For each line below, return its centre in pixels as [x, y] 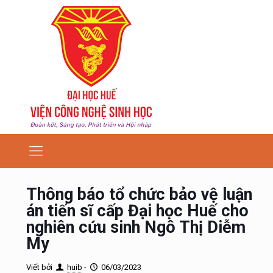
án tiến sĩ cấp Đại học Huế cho [137, 211]
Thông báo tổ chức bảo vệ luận [139, 194]
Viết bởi [39, 267]
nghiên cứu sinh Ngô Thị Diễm [136, 227]
